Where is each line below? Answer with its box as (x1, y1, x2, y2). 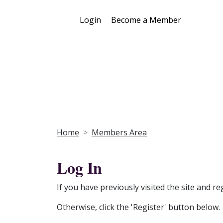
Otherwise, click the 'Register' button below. (57, 202, 220, 213)
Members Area (92, 127, 147, 138)
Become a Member (111, 14, 181, 25)
